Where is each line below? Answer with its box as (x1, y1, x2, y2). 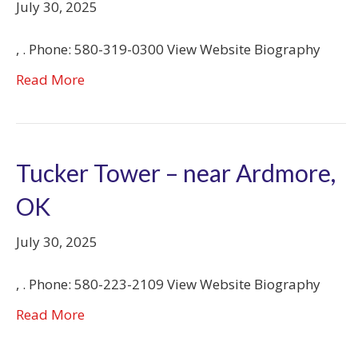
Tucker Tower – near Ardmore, (16, 157, 336, 187)
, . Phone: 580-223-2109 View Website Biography (16, 274, 320, 293)
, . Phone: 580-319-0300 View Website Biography (16, 39, 320, 58)
